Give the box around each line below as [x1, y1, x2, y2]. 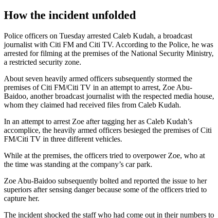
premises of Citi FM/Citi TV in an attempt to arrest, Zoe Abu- [4, 83, 192, 91]
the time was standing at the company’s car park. [4, 160, 152, 168]
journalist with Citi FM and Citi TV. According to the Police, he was [4, 40, 213, 49]
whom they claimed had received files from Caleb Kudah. [4, 100, 181, 109]
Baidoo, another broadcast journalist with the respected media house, [4, 91, 214, 100]
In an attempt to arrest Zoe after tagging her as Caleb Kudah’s [4, 117, 192, 126]
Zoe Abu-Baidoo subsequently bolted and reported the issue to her [4, 176, 207, 185]
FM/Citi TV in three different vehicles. [4, 134, 122, 143]
